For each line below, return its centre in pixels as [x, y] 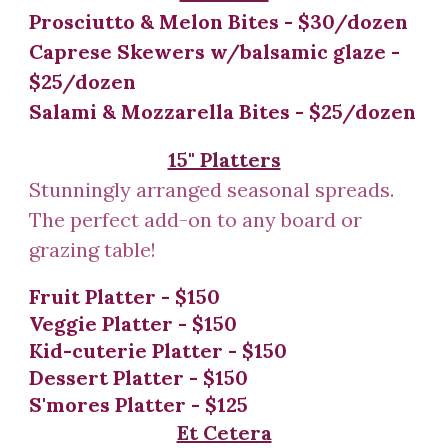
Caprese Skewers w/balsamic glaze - [215, 51]
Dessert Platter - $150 [139, 377]
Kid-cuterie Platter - [136, 350]
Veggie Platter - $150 [133, 323]
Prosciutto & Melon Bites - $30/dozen [219, 21]
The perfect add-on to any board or [196, 219]
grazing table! [98, 249]
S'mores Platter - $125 [139, 404]
